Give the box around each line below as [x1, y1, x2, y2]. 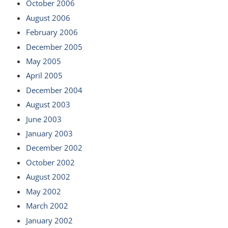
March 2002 [25, 201, 68, 211]
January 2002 [25, 215, 73, 225]
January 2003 [25, 128, 73, 139]
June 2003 [25, 113, 62, 124]
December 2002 [25, 142, 82, 153]
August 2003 [25, 99, 70, 110]
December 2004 [25, 84, 82, 95]
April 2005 [25, 70, 63, 81]
